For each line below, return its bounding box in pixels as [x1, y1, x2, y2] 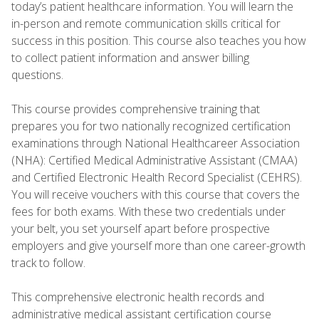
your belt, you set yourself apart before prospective [11, 220, 270, 236]
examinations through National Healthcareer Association [11, 135, 300, 151]
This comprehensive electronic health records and [11, 288, 264, 305]
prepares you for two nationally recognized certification [11, 117, 291, 134]
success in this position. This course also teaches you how [11, 32, 306, 48]
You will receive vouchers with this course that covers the [11, 186, 300, 202]
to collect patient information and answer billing [11, 49, 249, 66]
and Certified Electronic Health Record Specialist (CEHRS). [11, 169, 302, 185]
